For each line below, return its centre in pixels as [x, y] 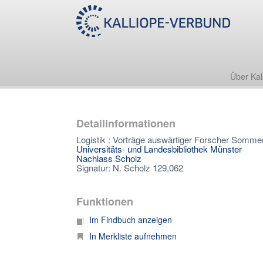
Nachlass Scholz [109, 158]
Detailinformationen [126, 123]
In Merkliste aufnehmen [133, 236]
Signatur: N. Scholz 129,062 [130, 168]
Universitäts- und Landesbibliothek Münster [159, 149]
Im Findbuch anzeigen [131, 220]
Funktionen [105, 201]
